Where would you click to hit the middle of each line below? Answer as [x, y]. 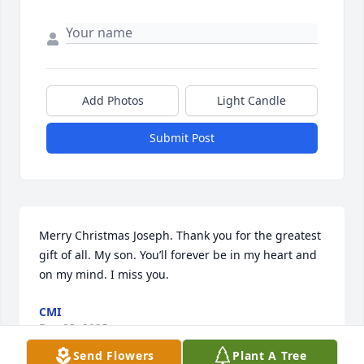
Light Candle [251, 101]
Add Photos [113, 101]
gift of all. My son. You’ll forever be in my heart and [178, 255]
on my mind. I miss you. [104, 275]
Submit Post [182, 138]
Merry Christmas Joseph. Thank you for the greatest [180, 236]
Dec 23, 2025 [74, 328]
